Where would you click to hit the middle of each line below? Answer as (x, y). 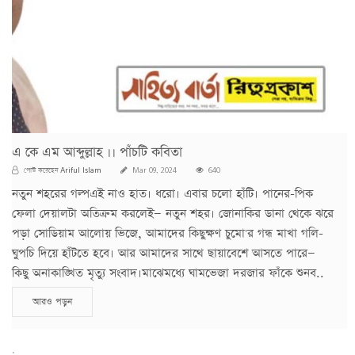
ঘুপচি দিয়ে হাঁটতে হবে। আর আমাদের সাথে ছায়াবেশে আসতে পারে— (164, 253)
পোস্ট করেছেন (41, 170)
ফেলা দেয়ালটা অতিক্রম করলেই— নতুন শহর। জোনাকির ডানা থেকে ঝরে (173, 213)
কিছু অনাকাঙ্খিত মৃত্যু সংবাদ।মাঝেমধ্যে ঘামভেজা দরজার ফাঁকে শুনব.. (168, 273)
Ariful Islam (81, 169)
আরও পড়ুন (52, 302)
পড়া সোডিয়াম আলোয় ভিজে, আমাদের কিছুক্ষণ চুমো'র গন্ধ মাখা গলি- (168, 233)
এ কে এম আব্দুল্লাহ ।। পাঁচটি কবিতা (97, 152)
